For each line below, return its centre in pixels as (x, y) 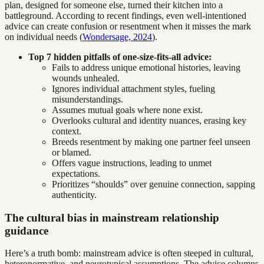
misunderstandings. (88, 99)
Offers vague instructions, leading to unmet (132, 163)
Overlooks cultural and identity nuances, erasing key (149, 120)
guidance (27, 230)
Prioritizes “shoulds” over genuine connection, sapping (154, 184)
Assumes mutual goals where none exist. (127, 110)
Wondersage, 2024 (117, 37)
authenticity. (74, 194)
